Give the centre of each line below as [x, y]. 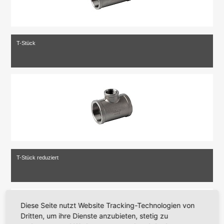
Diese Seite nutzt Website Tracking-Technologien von [108, 205]
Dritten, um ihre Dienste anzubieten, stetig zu [94, 216]
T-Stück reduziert [38, 157]
